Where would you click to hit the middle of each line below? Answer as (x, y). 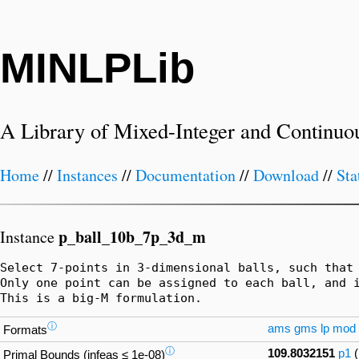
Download (286, 175)
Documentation (186, 175)
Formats (25, 331)
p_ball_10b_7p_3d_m (132, 236)
